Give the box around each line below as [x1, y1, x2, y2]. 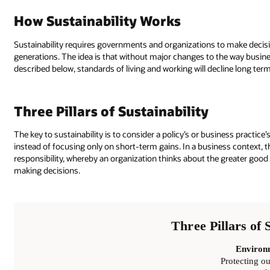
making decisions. [14, 164, 81, 176]
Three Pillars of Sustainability [14, 102, 209, 119]
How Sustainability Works [14, 12, 181, 30]
